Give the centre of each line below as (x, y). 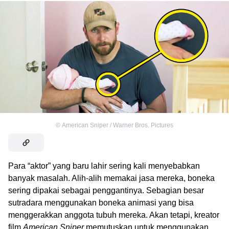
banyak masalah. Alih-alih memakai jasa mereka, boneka (111, 178)
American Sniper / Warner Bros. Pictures (118, 125)
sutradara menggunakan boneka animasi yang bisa (101, 203)
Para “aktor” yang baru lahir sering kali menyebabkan (104, 166)
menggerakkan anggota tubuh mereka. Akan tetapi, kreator (114, 215)
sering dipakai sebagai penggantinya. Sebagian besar (106, 191)
